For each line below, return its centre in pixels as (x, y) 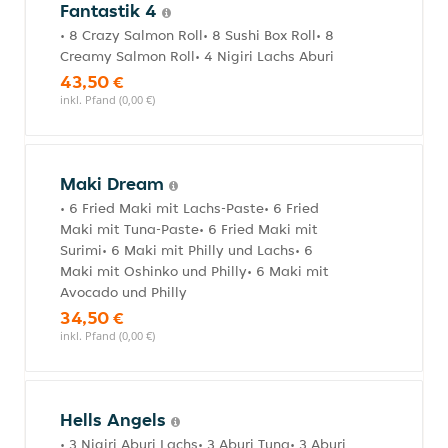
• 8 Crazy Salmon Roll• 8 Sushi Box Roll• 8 (197, 35)
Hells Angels (115, 419)
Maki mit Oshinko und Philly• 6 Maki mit (194, 271)
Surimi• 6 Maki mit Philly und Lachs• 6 (186, 250)
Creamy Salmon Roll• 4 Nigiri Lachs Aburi (197, 56)
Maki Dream (114, 183)
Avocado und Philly (123, 292)
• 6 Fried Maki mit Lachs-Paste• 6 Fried (189, 208)
